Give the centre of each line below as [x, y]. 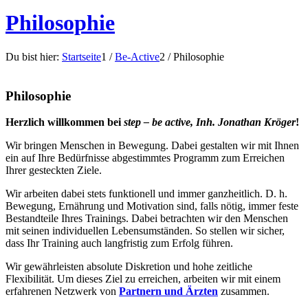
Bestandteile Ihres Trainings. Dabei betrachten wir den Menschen [147, 219]
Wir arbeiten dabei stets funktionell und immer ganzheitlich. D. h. [146, 194]
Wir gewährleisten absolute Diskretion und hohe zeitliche [129, 267]
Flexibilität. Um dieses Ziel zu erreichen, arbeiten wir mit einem [143, 279]
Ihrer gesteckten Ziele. [54, 170]
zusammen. [244, 291]
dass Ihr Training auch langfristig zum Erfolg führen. [119, 243]
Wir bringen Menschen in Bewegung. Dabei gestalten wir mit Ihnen [152, 146]
